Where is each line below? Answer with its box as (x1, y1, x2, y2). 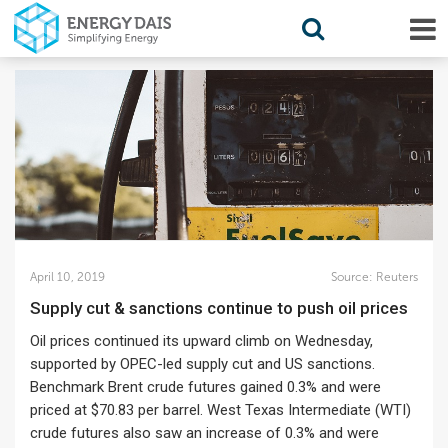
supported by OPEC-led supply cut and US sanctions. (30, 355, 375, 373)
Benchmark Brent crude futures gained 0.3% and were (30, 378, 381, 396)
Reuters (372, 270, 418, 284)
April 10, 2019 (30, 270, 105, 284)
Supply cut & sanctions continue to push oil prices (41, 298, 408, 318)
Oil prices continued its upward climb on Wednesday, (30, 332, 373, 350)
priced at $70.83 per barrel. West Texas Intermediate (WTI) (30, 401, 411, 419)
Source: (330, 270, 373, 284)
